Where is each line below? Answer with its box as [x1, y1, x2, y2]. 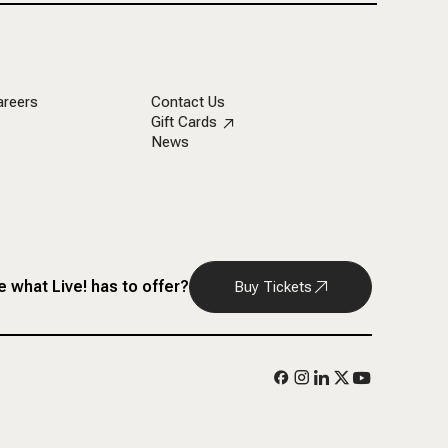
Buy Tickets [233, 277, 312, 296]
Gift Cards [150, 113, 217, 131]
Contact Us [150, 93, 225, 111]
